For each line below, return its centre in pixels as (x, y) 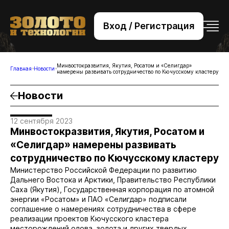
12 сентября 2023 (41, 121)
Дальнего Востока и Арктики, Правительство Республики (113, 180)
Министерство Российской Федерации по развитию (104, 170)
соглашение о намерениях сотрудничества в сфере (103, 209)
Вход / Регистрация (149, 26)
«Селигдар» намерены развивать (93, 145)
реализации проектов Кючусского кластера (89, 219)
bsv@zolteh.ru (114, 38)
